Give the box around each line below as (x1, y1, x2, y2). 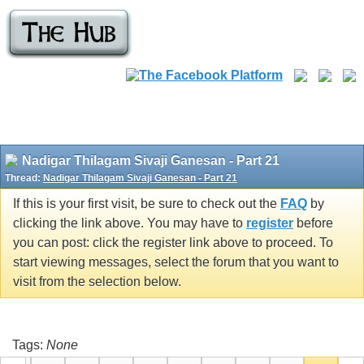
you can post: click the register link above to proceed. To (13, 236, 333, 250)
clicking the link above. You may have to (13, 216, 246, 231)
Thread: (5, 172, 43, 184)
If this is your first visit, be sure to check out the (13, 197, 280, 211)
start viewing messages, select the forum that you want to (13, 255, 339, 270)
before (293, 216, 333, 231)
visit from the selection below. (13, 275, 181, 289)
